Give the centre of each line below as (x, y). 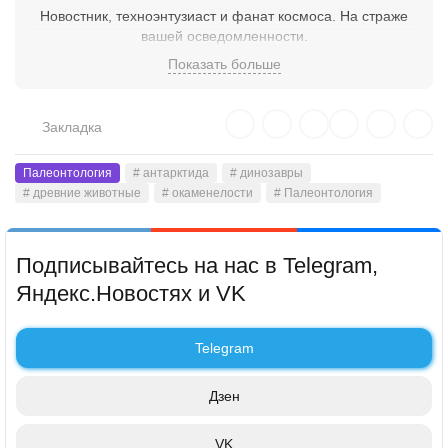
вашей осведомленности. (224, 35)
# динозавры (266, 172)
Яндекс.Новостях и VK (131, 293)
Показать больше (224, 63)
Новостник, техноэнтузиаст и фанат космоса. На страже (224, 15)
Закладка (72, 126)
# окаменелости (207, 192)
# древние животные (82, 192)
